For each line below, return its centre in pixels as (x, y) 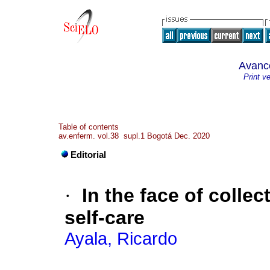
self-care (105, 218)
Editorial (88, 155)
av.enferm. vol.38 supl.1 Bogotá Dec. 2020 (134, 136)
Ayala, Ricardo (121, 239)
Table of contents (89, 127)
